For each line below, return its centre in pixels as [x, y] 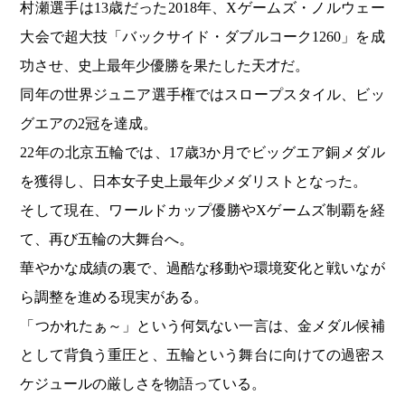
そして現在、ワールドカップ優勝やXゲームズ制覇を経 [202, 211]
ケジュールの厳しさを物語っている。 [143, 384]
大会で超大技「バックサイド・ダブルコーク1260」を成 [202, 37]
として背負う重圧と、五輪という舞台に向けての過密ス [202, 355]
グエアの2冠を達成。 [89, 124]
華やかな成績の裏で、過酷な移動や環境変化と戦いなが [202, 268]
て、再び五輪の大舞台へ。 [107, 240]
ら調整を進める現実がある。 [114, 297]
